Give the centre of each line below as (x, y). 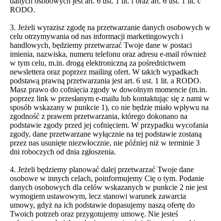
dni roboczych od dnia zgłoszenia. (63, 152)
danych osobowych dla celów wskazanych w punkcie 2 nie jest (109, 187)
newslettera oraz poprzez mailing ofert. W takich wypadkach (104, 72)
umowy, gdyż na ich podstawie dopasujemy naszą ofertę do (102, 205)
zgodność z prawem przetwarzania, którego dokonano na (99, 116)
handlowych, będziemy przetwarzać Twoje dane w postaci (101, 45)
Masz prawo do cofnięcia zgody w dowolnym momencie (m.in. (109, 90)
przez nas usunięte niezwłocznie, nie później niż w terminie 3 (105, 143)
